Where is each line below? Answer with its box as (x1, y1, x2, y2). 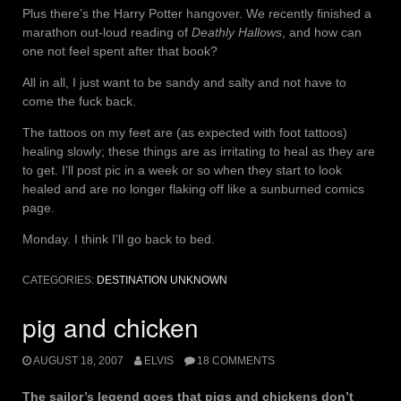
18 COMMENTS (196, 354, 275, 367)
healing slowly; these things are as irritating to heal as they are (22, 144, 375, 159)
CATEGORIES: (22, 274, 97, 287)
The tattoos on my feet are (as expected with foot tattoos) (22, 125, 347, 141)
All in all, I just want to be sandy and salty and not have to (22, 75, 346, 90)
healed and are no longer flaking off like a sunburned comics (22, 182, 364, 197)
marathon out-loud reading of (22, 25, 192, 40)
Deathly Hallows (192, 25, 282, 40)
